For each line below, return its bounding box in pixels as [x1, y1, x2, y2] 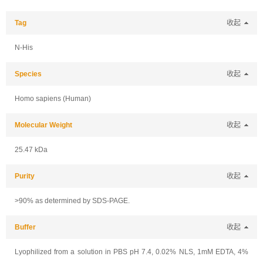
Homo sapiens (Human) [15, 95, 91, 103]
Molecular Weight [15, 121, 72, 129]
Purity [15, 172, 35, 180]
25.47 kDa [15, 146, 48, 154]
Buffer [15, 223, 36, 231]
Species [15, 70, 42, 78]
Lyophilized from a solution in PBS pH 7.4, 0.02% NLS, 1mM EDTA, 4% [15, 248, 248, 256]
